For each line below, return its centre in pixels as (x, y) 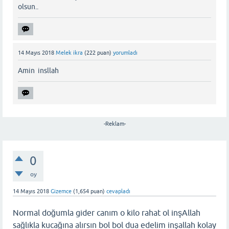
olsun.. (28, 6)
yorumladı (125, 52)
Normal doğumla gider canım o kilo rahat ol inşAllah (107, 212)
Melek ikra (69, 52)
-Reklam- (114, 123)
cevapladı (118, 191)
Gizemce (61, 191)
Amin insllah (38, 70)
